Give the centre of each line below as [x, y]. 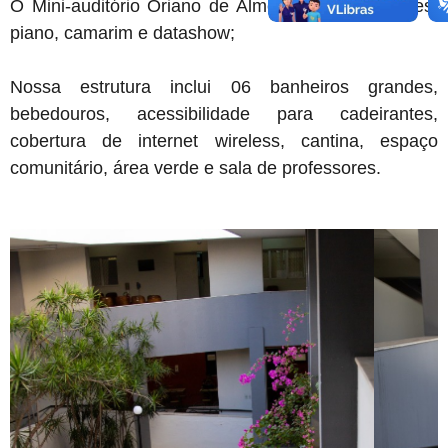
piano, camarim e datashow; [122, 33]
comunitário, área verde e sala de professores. [195, 168]
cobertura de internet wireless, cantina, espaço [224, 141]
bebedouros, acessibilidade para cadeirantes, [224, 114]
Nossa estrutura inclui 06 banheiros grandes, [224, 87]
